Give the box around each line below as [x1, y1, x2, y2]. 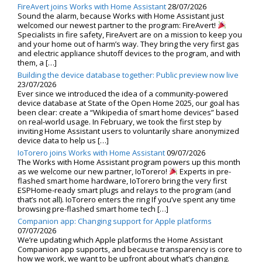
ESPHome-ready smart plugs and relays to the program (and [18, 184, 231, 195]
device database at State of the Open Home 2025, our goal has [18, 97, 240, 108]
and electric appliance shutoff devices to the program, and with [18, 47, 240, 58]
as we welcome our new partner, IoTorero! [18, 166, 169, 177]
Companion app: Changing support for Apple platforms [18, 215, 212, 226]
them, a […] [18, 57, 57, 68]
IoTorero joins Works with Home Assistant [18, 147, 165, 158]
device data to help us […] [18, 135, 109, 146]
